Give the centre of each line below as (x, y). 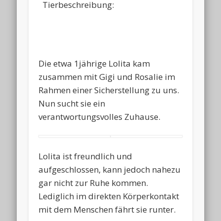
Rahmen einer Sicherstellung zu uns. (109, 90)
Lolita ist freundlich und (86, 156)
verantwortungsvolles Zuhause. (100, 117)
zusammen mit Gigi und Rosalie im (107, 77)
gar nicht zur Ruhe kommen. (93, 183)
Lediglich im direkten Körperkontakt (109, 196)
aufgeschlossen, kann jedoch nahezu (110, 169)
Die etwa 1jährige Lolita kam (94, 64)
